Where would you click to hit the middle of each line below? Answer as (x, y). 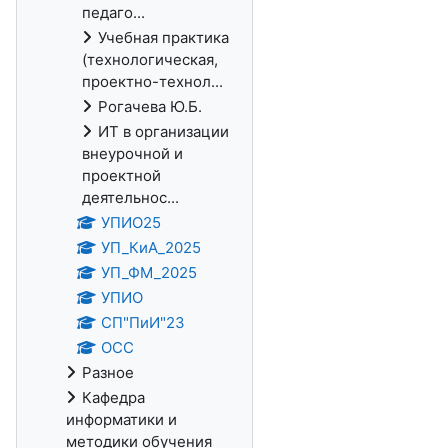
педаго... (113, 12)
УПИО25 (130, 222)
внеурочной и (132, 153)
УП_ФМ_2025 (148, 272)
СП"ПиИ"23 (142, 322)
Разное (108, 372)
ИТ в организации (163, 131)
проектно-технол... (152, 81)
